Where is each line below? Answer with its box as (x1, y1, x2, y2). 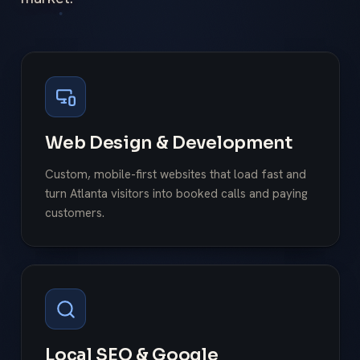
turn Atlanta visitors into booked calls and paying (45, 185, 309, 202)
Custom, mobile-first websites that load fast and (45, 166, 307, 182)
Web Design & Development (45, 131, 292, 153)
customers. (45, 204, 105, 221)
